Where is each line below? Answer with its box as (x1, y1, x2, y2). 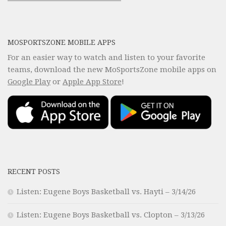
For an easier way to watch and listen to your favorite (8, 53, 205, 63)
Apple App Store (63, 77, 122, 87)
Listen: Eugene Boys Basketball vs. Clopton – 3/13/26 (17, 210, 205, 219)
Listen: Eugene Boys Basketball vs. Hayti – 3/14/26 (17, 187, 196, 196)
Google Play (8, 77, 50, 87)
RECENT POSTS (8, 167, 60, 176)
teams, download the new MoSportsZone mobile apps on (8, 65, 216, 75)
